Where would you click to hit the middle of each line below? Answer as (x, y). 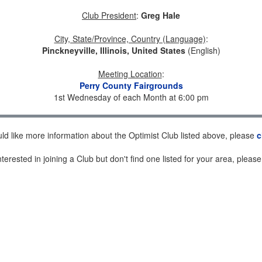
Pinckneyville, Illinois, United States (113, 50)
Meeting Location (130, 74)
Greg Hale (161, 15)
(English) (203, 50)
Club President (109, 15)
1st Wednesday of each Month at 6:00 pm (131, 97)
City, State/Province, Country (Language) (130, 39)
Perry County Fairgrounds (131, 85)
